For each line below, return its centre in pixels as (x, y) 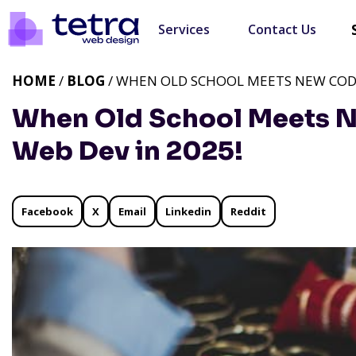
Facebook (47, 211)
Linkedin (188, 211)
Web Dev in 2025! (128, 151)
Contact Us (282, 29)
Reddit (248, 211)
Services (184, 29)
